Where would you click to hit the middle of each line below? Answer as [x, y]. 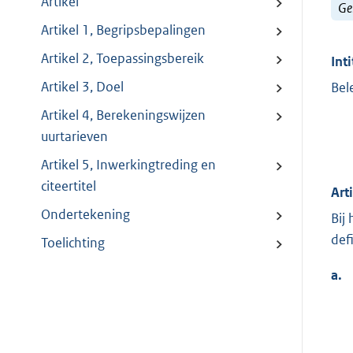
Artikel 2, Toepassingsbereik [123, 59]
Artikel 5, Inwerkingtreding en [128, 165]
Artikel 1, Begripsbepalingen [123, 30]
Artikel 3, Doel [82, 87]
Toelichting [73, 243]
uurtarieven [74, 137]
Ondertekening [85, 215]
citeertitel [69, 186]
